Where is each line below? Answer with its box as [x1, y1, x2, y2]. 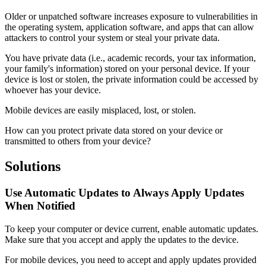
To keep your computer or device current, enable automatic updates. [5, 223, 258, 234]
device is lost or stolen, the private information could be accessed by [5, 74, 258, 85]
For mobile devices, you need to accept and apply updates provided [5, 254, 256, 265]
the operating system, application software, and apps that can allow [5, 22, 254, 33]
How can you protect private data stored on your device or [5, 125, 223, 136]
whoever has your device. [5, 85, 101, 96]
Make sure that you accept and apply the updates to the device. [5, 234, 239, 245]
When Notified [5, 199, 75, 213]
